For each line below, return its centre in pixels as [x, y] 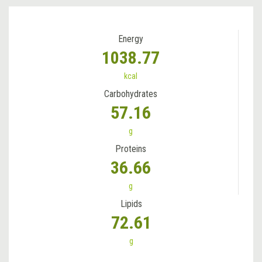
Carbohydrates [131, 94]
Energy [131, 39]
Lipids [131, 204]
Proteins [131, 149]
